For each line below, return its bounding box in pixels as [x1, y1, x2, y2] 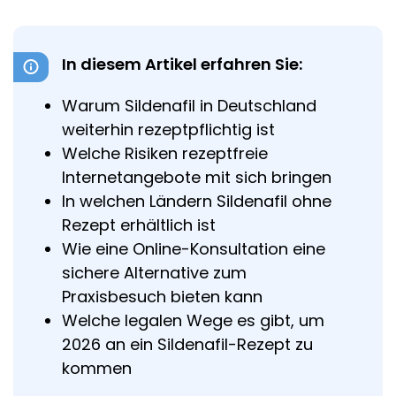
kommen [62, 357, 132, 379]
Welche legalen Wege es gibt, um [62, 309, 324, 331]
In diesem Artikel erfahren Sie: [62, 53, 302, 75]
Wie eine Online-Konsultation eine [62, 238, 325, 260]
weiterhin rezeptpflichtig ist [62, 118, 275, 141]
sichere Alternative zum [62, 262, 247, 284]
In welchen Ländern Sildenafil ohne [62, 190, 331, 212]
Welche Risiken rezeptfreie [62, 142, 268, 164]
